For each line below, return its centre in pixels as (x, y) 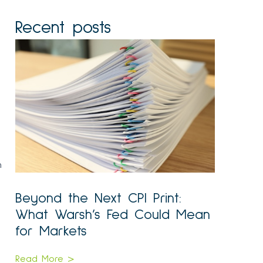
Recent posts (63, 28)
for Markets (51, 232)
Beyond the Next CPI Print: (98, 199)
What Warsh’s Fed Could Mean (113, 215)
